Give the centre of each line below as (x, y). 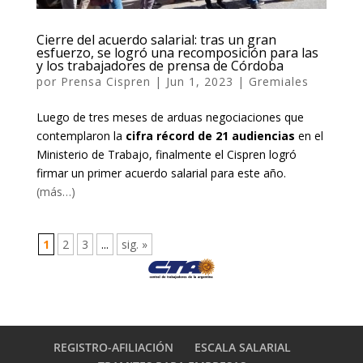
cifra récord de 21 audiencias (210, 135)
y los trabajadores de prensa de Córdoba (160, 65)
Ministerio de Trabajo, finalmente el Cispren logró (166, 154)
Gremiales (278, 81)
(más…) (56, 191)
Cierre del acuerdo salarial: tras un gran (156, 39)
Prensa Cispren (105, 81)
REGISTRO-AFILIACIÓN (114, 347)
